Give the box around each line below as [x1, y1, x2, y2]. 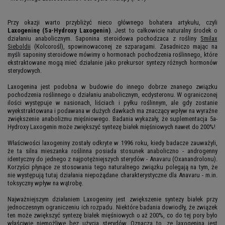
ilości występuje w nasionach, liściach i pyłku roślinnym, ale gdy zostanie [8, 98, 217, 106]
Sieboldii [8, 42, 31, 50]
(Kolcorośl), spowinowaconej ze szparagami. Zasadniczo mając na [31, 42, 217, 50]
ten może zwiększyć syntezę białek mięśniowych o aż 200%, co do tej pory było [8, 211, 217, 219]
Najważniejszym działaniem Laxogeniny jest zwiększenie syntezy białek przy [8, 195, 217, 203]
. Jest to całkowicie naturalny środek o [110, 26, 217, 34]
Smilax [200, 34, 217, 42]
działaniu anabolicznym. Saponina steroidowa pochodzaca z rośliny [8, 34, 200, 42]
